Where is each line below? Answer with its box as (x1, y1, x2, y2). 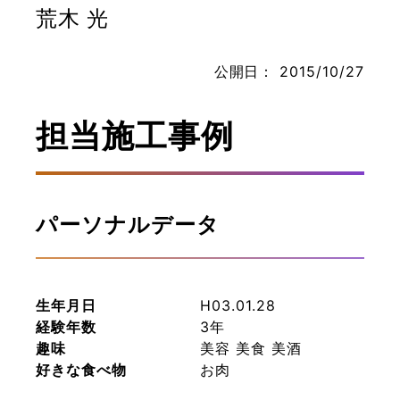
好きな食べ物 (36, 361, 127, 379)
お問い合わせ (154, 73, 246, 92)
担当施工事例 (36, 116, 234, 155)
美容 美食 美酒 (200, 339, 302, 357)
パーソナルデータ (36, 212, 220, 237)
